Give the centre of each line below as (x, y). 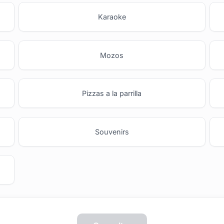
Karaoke (112, 16)
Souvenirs (112, 131)
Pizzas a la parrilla (112, 93)
